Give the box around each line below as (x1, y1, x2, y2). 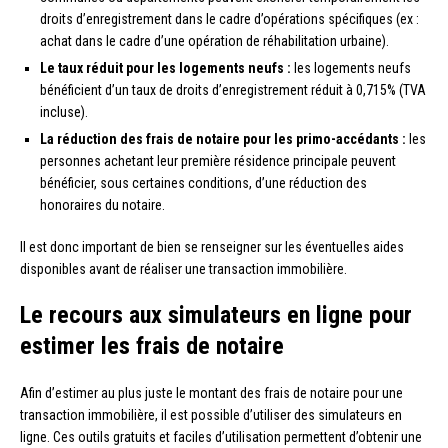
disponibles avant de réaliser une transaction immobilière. (20, 260, 347, 277)
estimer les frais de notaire (20, 331, 284, 360)
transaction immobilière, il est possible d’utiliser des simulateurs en (20, 406, 402, 423)
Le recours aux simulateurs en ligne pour (20, 300, 412, 329)
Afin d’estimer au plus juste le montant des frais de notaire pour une (20, 384, 403, 401)
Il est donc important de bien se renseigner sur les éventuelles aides (20, 238, 404, 255)
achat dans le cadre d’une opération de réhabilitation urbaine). (40, 32, 389, 49)
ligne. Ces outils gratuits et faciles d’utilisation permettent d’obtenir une (20, 428, 422, 445)
